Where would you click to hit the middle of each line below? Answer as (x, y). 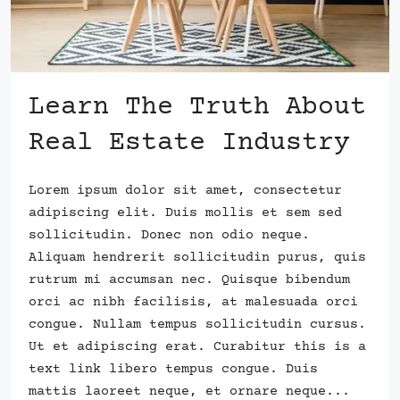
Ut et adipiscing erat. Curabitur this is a (197, 346)
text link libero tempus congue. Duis (173, 369)
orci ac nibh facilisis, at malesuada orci (193, 302)
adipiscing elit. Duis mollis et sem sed (185, 212)
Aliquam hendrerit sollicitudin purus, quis (197, 257)
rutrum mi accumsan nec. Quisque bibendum (189, 279)
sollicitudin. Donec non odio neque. (169, 235)
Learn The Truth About (197, 107)
